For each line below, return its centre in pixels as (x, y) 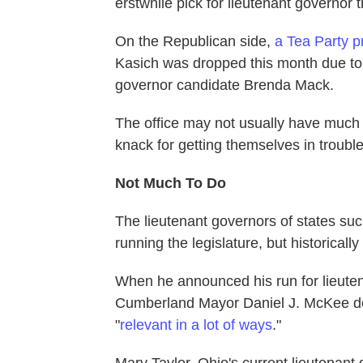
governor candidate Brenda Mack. (224, 85)
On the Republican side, (195, 42)
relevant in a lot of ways (196, 325)
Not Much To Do (171, 184)
